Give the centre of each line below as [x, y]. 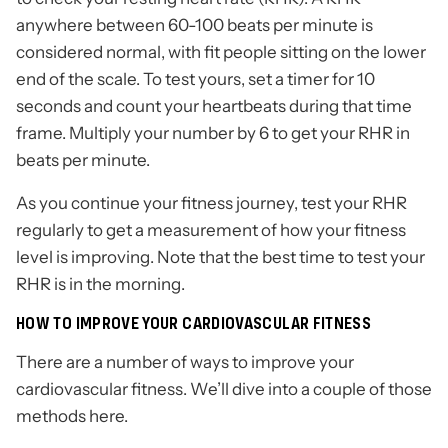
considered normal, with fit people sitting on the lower [221, 52]
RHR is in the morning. [100, 284]
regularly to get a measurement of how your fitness [211, 230]
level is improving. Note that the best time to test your [220, 257]
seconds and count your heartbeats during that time [214, 106]
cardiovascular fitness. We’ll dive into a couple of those [224, 389]
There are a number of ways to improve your [185, 362]
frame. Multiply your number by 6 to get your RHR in [213, 133]
